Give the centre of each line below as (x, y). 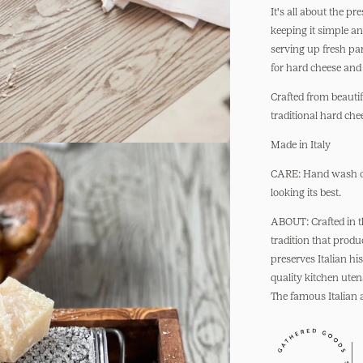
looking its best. (306, 192)
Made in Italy (301, 145)
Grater (309, 46)
